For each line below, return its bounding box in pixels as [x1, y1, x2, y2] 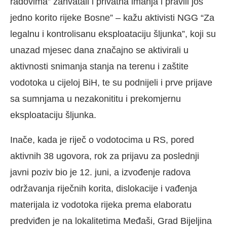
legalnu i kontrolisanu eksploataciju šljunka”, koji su [10, 29, 216, 40]
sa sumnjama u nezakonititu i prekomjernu [10, 94, 181, 104]
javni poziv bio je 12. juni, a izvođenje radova [10, 167, 191, 178]
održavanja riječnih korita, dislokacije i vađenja [10, 183, 197, 194]
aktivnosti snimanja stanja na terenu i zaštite [10, 61, 188, 72]
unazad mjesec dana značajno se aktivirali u [10, 45, 188, 56]
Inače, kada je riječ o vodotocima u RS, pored [10, 135, 194, 145]
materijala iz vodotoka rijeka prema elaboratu [10, 200, 192, 210]
